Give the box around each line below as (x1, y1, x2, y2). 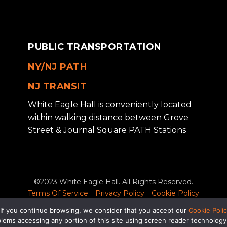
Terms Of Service (28, 188, 88, 198)
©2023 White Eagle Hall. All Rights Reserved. (34, 177, 193, 186)
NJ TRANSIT (28, 81, 87, 92)
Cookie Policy (152, 188, 199, 198)
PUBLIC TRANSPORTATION (28, 41, 161, 52)
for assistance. (117, 215, 169, 225)
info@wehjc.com (58, 215, 118, 225)
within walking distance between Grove (28, 112, 188, 123)
